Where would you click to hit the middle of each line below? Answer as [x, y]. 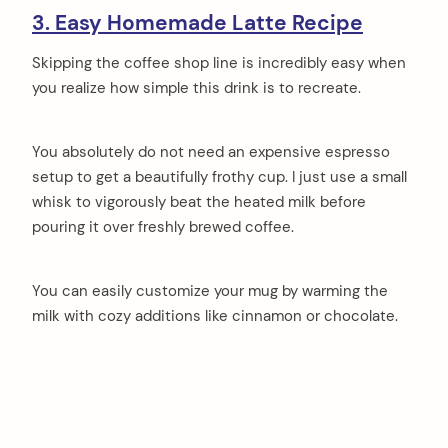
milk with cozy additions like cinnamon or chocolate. [215, 315]
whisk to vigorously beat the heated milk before [199, 201]
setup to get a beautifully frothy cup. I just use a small [219, 176]
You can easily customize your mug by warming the [210, 290]
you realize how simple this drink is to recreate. [196, 87]
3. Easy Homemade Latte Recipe [197, 23]
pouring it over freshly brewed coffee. [163, 226]
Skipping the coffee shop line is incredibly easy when [219, 62]
